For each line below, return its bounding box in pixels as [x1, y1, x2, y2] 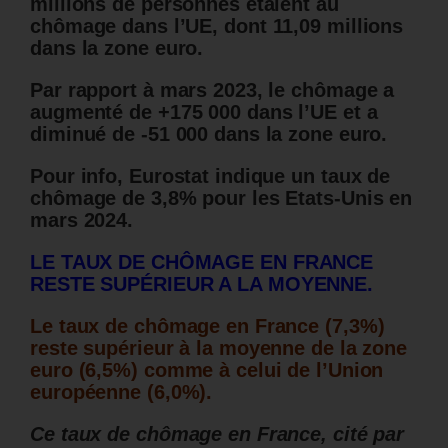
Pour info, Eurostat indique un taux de [30, 164, 391, 187]
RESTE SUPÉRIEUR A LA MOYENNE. [30, 272, 374, 295]
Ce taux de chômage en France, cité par [30, 422, 405, 445]
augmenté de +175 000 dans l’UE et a [30, 100, 378, 123]
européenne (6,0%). [30, 380, 213, 403]
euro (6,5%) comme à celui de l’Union [30, 358, 384, 381]
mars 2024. [30, 208, 134, 231]
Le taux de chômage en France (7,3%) [30, 314, 385, 337]
